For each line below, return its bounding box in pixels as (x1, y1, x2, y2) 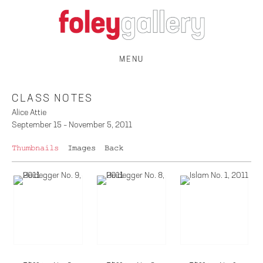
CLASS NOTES (12, 93, 93, 104)
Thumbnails (12, 143, 59, 152)
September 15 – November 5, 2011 (12, 120, 132, 129)
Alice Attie (12, 108, 46, 117)
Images (68, 143, 96, 152)
